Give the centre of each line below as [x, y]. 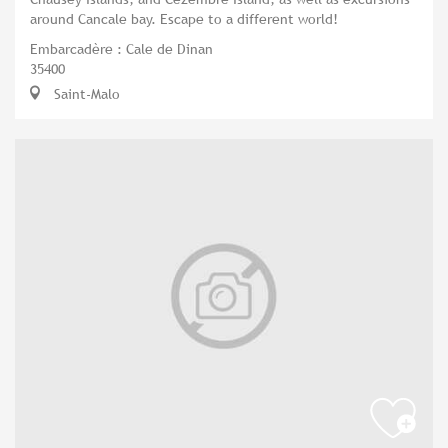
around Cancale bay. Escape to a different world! [184, 19]
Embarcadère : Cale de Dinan [121, 49]
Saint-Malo [85, 94]
